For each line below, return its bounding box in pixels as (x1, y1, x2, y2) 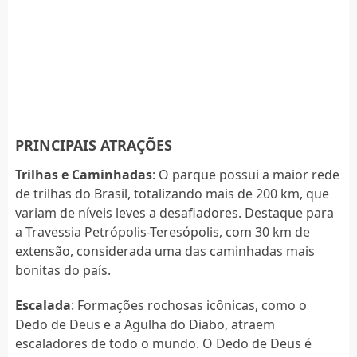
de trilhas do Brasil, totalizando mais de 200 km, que (14, 184, 329, 202)
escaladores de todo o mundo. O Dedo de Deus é (14, 334, 312, 352)
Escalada (14, 296, 71, 314)
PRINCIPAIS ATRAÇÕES (14, 135, 172, 155)
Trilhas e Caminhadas (14, 165, 152, 183)
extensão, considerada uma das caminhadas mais (14, 241, 315, 260)
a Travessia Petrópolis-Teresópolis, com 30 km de (14, 222, 310, 241)
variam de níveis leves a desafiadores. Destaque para (14, 203, 334, 222)
